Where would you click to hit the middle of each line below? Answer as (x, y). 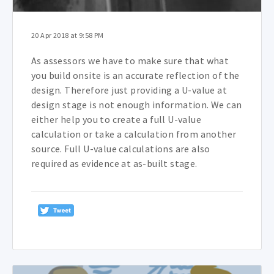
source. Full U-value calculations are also (121, 149)
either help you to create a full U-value (116, 119)
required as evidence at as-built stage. (114, 163)
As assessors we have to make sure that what (130, 61)
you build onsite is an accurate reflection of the (135, 75)
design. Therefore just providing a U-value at (129, 90)
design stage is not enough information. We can (137, 105)
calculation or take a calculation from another (134, 134)
